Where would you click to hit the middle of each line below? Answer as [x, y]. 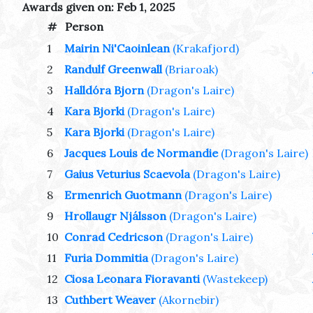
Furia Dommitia [106, 258]
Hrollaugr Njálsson [115, 216]
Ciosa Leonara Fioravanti [132, 279]
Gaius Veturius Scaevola [127, 174]
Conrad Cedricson [114, 237]
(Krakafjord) [206, 49]
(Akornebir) [189, 300]
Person [84, 27]
